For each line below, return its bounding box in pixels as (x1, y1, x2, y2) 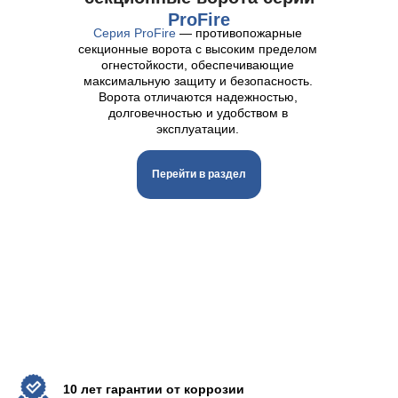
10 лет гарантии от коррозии (63, 382, 244, 396)
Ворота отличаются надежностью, (98, 90, 298, 104)
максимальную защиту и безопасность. (83, 74, 313, 88)
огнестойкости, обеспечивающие (101, 58, 294, 72)
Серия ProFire (93, 26, 176, 40)
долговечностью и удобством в (107, 106, 288, 120)
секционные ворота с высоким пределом (78, 42, 317, 56)
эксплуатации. (156, 122, 239, 136)
